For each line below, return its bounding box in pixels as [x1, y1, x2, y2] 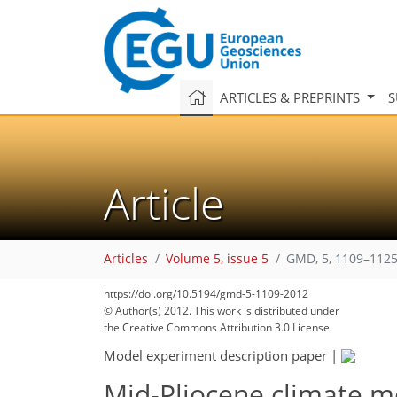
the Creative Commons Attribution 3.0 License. [104, 320, 332, 335]
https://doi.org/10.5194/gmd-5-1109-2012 [104, 286, 308, 301]
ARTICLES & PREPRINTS [219, 88, 363, 106]
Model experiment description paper [104, 346, 327, 364]
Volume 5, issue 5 [166, 251, 269, 268]
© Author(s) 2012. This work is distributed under [104, 303, 339, 318]
